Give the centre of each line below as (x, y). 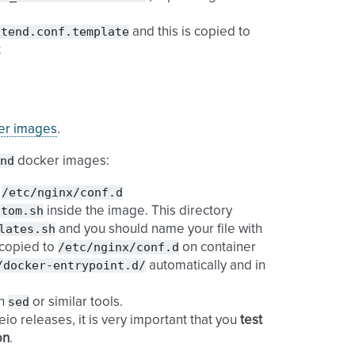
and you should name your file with (159, 229)
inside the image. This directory (138, 211)
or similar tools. (76, 302)
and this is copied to (190, 32)
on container (218, 248)
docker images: (62, 161)
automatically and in (206, 266)
